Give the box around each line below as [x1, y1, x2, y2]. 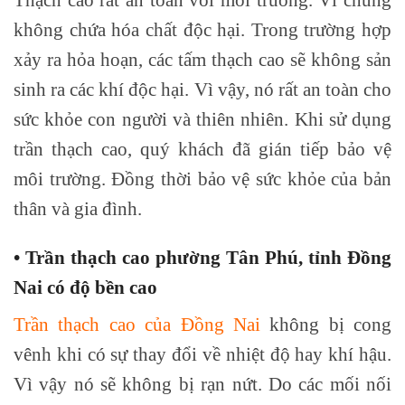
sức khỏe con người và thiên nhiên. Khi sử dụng [14, 108, 391, 129]
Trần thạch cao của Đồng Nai [14, 313, 260, 334]
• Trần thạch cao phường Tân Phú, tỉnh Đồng [14, 246, 391, 268]
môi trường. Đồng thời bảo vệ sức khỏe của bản [14, 167, 391, 189]
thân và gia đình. [14, 197, 142, 219]
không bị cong [259, 313, 391, 334]
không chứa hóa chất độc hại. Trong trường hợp [14, 18, 391, 40]
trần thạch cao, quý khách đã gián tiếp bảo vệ [14, 137, 391, 159]
